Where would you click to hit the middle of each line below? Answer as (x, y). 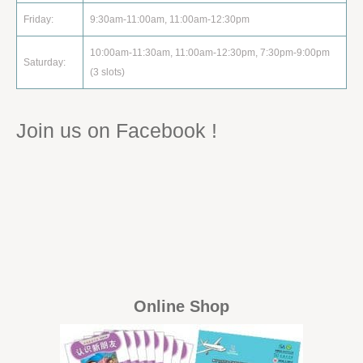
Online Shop (181, 306)
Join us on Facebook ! (117, 130)
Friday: (38, 19)
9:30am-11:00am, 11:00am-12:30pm (170, 19)
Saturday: (45, 62)
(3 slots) (107, 72)
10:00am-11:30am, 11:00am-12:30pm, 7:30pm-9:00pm (210, 53)
